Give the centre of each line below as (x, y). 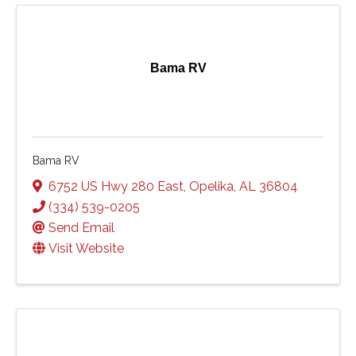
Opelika (211, 186)
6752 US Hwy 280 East (116, 186)
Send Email (81, 227)
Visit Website (86, 248)
